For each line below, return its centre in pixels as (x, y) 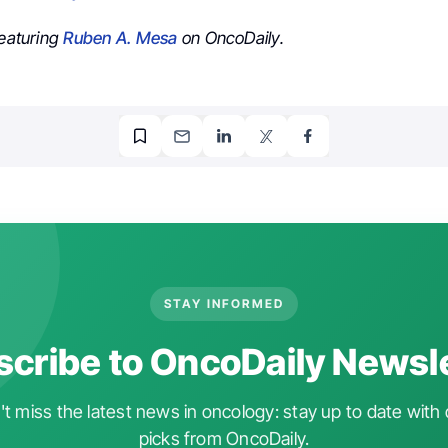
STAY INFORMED (224, 303)
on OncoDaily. (230, 38)
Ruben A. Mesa (120, 38)
